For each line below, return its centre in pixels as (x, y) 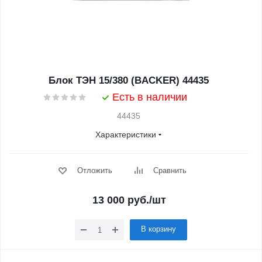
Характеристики (126, 135)
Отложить (94, 170)
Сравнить (170, 170)
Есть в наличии (150, 97)
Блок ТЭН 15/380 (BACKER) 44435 (129, 80)
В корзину (158, 229)
